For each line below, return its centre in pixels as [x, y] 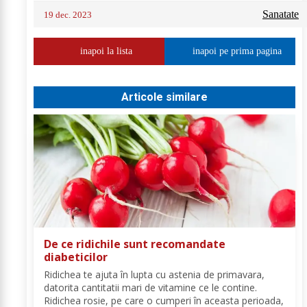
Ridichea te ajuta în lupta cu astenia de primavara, [154, 275]
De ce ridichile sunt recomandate [135, 244]
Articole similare [164, 97]
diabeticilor [76, 257]
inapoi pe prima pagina [237, 51]
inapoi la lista [106, 51]
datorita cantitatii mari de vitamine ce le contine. [150, 288]
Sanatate [281, 14]
